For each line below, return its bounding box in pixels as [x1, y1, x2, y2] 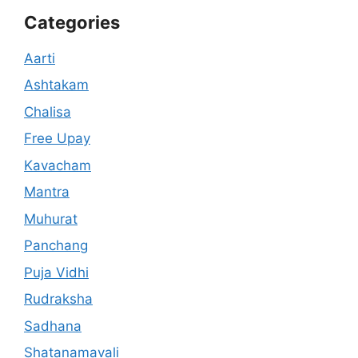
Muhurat [24, 210, 78, 227]
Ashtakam [24, 77, 89, 93]
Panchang [24, 237, 88, 254]
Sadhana [24, 317, 82, 334]
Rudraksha [24, 291, 93, 308]
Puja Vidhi [24, 264, 89, 280]
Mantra [24, 184, 70, 201]
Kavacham [24, 157, 91, 173]
